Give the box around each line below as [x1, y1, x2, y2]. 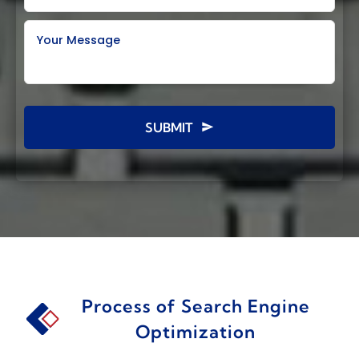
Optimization [135, 321, 256, 343]
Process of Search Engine [81, 295, 310, 317]
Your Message [36, 32, 120, 48]
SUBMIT [145, 119, 193, 135]
